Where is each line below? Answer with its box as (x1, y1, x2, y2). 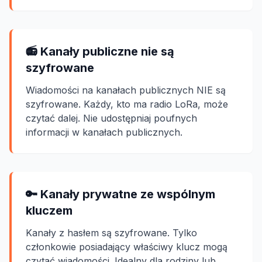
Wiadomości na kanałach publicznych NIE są (26, 84, 226, 96)
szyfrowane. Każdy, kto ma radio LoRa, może (26, 98, 228, 110)
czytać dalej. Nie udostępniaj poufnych (26, 112, 197, 124)
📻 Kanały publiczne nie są (26, 44, 174, 58)
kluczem (26, 204, 73, 218)
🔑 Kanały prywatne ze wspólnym (26, 187, 215, 201)
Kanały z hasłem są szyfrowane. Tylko (26, 227, 197, 239)
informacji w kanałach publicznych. (26, 126, 182, 138)
